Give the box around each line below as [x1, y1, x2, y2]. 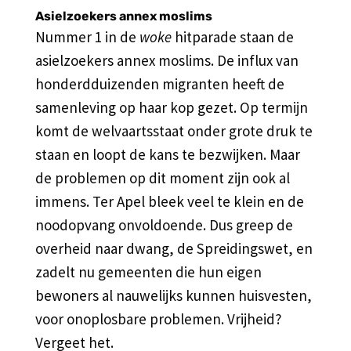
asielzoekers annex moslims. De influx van [34, 50, 299, 70]
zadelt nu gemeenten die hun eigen [34, 262, 262, 281]
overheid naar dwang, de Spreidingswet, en [34, 238, 313, 258]
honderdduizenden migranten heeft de [34, 74, 284, 93]
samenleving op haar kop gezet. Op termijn [34, 97, 308, 117]
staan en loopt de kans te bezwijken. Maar [34, 144, 300, 164]
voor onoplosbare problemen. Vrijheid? [34, 309, 282, 328]
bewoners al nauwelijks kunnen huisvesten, [34, 285, 312, 305]
